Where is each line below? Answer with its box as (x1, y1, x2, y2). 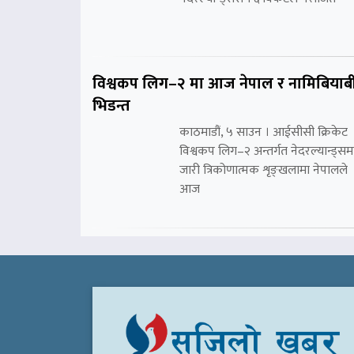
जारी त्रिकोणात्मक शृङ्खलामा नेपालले (179, 159, 348, 181)
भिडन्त (92, 92, 130, 119)
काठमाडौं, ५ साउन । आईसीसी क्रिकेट (179, 121, 348, 143)
